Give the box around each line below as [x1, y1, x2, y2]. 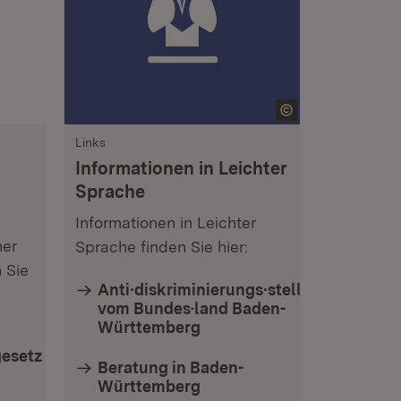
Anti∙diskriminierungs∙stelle [98, 280, 311, 299]
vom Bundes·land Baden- [98, 299, 286, 318]
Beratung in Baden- [98, 358, 243, 377]
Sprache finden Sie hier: [75, 237, 248, 256]
